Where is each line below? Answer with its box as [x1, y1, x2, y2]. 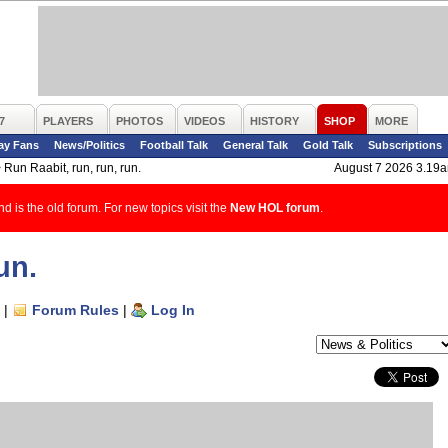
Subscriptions [368, 139, 442, 151]
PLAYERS [43, 115, 93, 127]
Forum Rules [32, 302, 119, 318]
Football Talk [140, 139, 208, 151]
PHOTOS [116, 115, 163, 127]
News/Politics [54, 139, 125, 151]
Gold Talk [303, 139, 353, 151]
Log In [151, 302, 195, 318]
